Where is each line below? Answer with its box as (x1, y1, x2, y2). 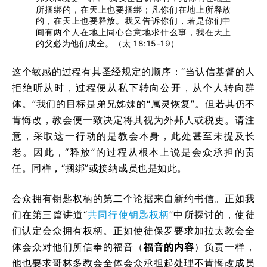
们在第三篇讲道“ (12, 208, 88, 221)
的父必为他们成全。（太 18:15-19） (36, 38, 179, 48)
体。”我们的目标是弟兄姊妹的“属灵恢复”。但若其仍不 (12, 97, 255, 110)
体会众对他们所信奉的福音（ (12, 240, 144, 253)
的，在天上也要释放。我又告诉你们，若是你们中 (36, 15, 231, 26)
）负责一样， (194, 240, 256, 253)
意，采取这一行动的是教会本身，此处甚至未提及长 (12, 129, 255, 142)
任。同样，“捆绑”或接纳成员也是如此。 (12, 162, 187, 174)
